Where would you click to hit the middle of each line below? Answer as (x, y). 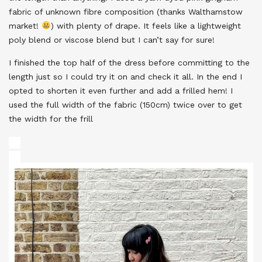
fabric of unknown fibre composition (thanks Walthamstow (126, 11)
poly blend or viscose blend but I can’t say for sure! (112, 39)
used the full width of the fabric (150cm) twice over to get (125, 104)
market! (25, 25)
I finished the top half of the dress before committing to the (129, 62)
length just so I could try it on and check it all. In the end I (125, 76)
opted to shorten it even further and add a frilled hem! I (121, 90)
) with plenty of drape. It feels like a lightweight (146, 25)
